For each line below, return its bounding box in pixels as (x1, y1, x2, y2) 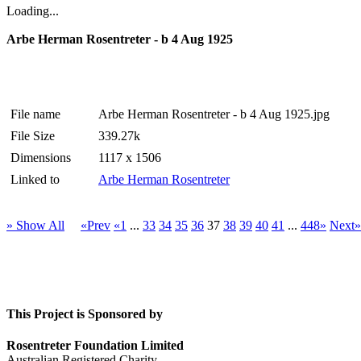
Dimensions (10, 151, 71, 165)
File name (10, 107, 60, 122)
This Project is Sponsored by (6, 306, 163, 321)
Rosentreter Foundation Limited (6, 338, 184, 352)
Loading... (6, 4, 59, 19)
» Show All (6, 218, 64, 233)
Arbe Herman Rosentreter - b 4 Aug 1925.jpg (98, 107, 330, 122)
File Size (10, 129, 55, 143)
